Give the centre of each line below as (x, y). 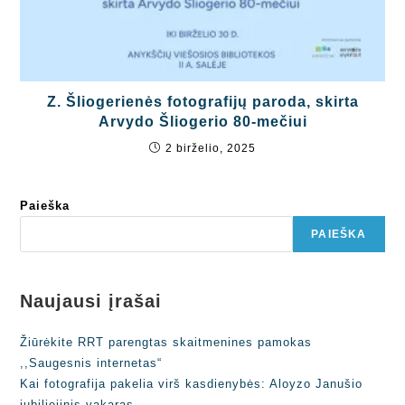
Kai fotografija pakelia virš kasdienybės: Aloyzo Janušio (192, 383)
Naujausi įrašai (91, 301)
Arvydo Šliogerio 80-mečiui (202, 121)
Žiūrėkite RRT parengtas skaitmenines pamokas (166, 342)
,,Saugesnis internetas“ (91, 363)
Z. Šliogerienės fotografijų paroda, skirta (202, 101)
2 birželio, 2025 (211, 148)
